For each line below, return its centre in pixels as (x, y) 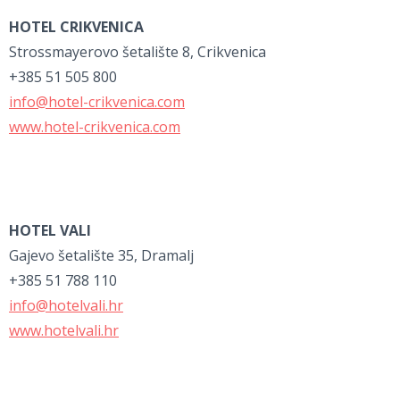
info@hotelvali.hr (66, 306)
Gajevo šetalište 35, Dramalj (101, 256)
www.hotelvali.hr (64, 331)
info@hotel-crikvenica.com (97, 102)
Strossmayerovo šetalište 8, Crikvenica (137, 52)
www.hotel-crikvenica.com (95, 127)
